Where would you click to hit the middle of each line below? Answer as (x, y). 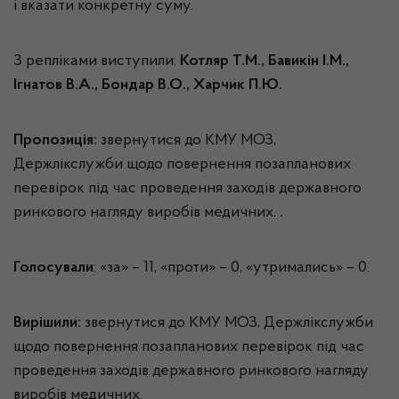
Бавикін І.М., (309, 61)
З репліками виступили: (97, 61)
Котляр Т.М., (222, 61)
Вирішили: (47, 323)
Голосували (53, 268)
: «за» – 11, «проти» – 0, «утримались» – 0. (232, 268)
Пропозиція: (55, 141)
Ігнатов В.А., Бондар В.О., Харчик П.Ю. (148, 85)
